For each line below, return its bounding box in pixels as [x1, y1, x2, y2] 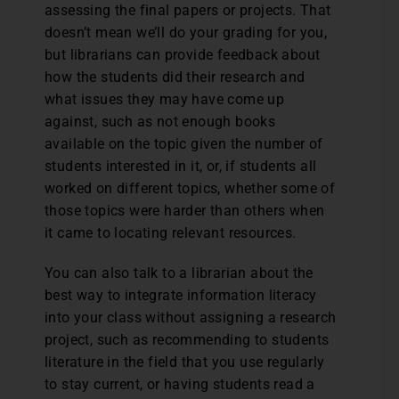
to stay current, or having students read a [45, 376, 315, 393]
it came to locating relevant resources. [45, 224, 297, 241]
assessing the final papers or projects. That [45, 2, 331, 19]
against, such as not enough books [45, 113, 276, 130]
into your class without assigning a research [45, 309, 337, 326]
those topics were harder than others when [45, 202, 325, 219]
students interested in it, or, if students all [45, 158, 317, 175]
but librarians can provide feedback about [45, 46, 321, 63]
